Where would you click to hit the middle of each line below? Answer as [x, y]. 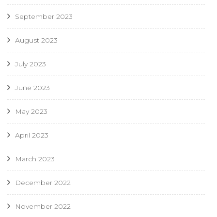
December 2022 [43, 183]
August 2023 [36, 40]
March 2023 [35, 159]
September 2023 [44, 17]
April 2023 [32, 135]
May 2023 [31, 112]
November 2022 [43, 207]
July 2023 [31, 64]
